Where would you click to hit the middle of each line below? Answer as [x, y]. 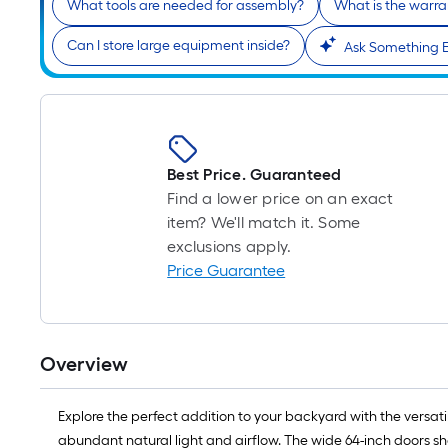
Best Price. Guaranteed [254, 175]
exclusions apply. [229, 247]
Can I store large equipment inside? [178, 46]
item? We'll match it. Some [264, 223]
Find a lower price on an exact [280, 199]
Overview [84, 364]
